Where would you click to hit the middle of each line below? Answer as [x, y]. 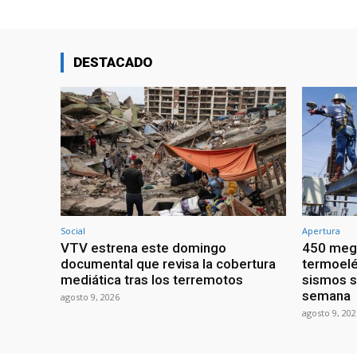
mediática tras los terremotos [152, 279]
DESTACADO [113, 63]
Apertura [321, 230]
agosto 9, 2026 [90, 296]
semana [326, 295]
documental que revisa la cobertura [168, 263]
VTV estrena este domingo [143, 247]
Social [73, 230]
